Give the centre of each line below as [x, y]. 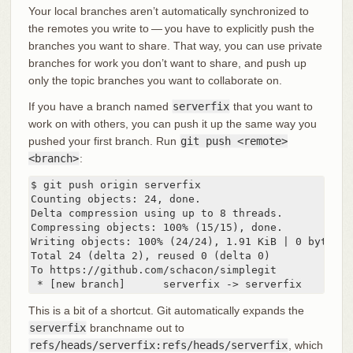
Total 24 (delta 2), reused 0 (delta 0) [150, 255]
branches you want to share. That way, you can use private [175, 45]
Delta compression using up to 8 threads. [156, 213]
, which [305, 345]
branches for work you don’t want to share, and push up [167, 63]
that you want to [271, 106]
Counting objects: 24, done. [115, 199]
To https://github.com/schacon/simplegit [153, 269]
